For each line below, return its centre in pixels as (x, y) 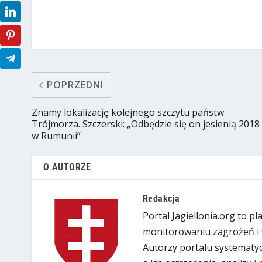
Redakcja (161, 199)
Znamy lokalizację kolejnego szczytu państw (127, 113)
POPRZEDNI (75, 85)
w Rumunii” (56, 136)
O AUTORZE (67, 167)
